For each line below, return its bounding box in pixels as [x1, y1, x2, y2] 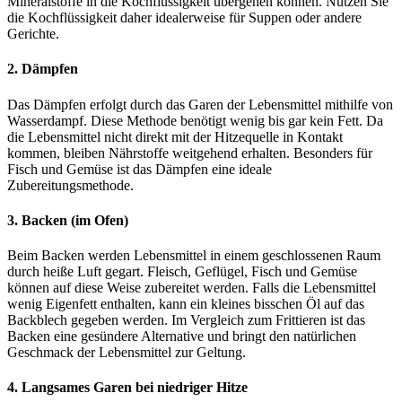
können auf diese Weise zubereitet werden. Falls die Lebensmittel [7, 280, 376, 296]
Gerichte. [7, 26, 59, 42]
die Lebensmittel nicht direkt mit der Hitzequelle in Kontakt [7, 128, 343, 144]
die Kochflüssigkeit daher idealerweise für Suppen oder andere [7, 10, 362, 26]
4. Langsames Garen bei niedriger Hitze [7, 380, 248, 396]
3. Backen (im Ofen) [7, 212, 128, 228]
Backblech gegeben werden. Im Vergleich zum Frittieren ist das [7, 312, 365, 328]
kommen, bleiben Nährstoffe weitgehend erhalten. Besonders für [7, 144, 372, 161]
